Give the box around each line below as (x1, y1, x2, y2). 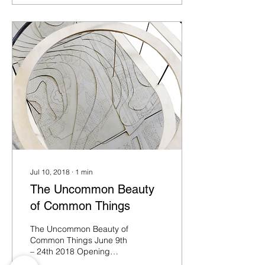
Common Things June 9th (30, 235, 127, 245)
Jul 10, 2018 (30, 167, 70, 176)
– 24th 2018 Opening (30, 246, 110, 257)
